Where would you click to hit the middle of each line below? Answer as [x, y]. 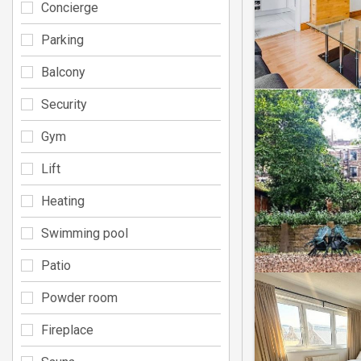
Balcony [63, 72]
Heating [63, 201]
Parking [62, 39]
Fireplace [67, 330]
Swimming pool [85, 233]
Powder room [79, 297]
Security [64, 104]
